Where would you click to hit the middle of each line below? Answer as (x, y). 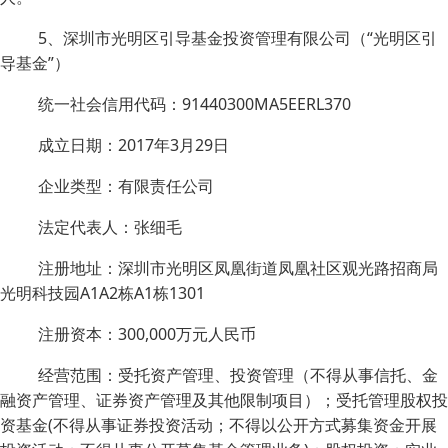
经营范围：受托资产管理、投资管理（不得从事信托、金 (238, 375)
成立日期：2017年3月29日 (133, 145)
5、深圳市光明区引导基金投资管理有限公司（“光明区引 (237, 38)
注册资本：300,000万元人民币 (147, 334)
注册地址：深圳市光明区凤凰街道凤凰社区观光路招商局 (238, 268)
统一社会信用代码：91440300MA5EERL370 (194, 104)
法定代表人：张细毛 (110, 227)
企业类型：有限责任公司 (126, 186)
